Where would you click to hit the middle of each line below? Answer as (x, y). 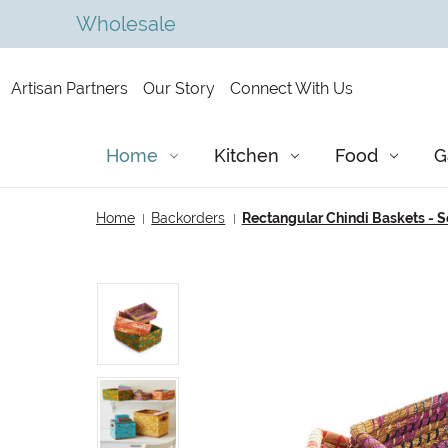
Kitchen (246, 155)
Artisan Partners (69, 88)
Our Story (178, 88)
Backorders (188, 218)
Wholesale (125, 23)
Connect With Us (291, 88)
